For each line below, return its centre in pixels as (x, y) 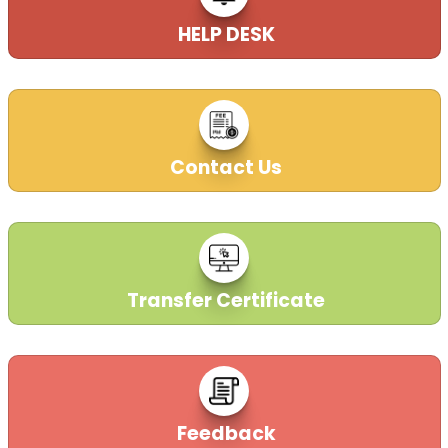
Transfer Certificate (224, 300)
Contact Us (224, 167)
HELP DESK (224, 34)
